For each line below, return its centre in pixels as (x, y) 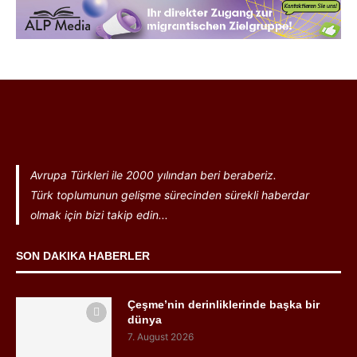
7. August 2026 (161, 337)
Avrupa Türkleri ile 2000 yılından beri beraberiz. (155, 175)
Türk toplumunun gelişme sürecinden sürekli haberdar (169, 195)
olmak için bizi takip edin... (99, 215)
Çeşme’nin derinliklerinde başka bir (224, 305)
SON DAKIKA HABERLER (83, 256)
